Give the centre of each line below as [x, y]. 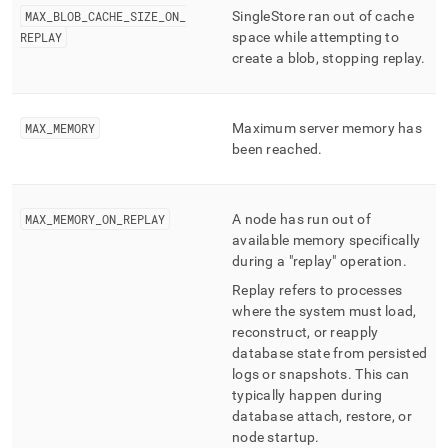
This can [381, 374]
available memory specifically [326, 240]
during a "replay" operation [317, 261]
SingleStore [269, 16]
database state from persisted [330, 353]
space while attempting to [315, 37]
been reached [275, 149]
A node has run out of [301, 219]
